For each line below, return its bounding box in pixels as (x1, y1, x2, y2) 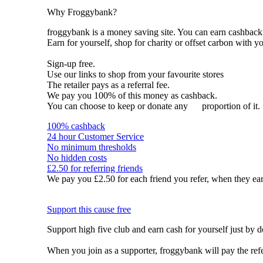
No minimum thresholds (47, 142, 136, 152)
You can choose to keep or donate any (47, 101, 190, 111)
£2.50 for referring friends (47, 163, 143, 173)
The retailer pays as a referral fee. (47, 80, 170, 90)
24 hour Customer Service (47, 131, 144, 141)
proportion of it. (202, 101, 260, 111)
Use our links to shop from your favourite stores (47, 69, 224, 79)
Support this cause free (47, 204, 131, 214)
